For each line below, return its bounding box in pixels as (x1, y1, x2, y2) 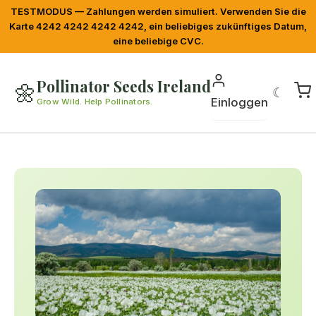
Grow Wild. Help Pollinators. (37, 96, 153, 107)
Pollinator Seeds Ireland (37, 75, 211, 96)
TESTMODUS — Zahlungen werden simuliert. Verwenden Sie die (10, 6, 306, 17)
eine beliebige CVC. (112, 35, 204, 47)
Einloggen (211, 95, 268, 109)
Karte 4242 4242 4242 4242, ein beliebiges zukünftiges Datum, (9, 20, 307, 32)
